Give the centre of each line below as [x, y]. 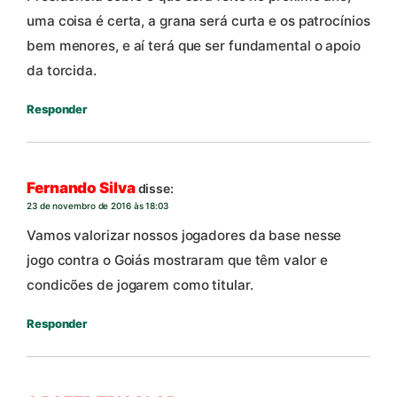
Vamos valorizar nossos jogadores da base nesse [184, 236]
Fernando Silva [81, 187]
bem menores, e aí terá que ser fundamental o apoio [194, 46]
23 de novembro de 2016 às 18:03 [97, 205]
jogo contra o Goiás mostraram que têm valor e [177, 261]
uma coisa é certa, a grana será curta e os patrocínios [198, 21]
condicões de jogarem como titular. [140, 285]
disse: [156, 188]
